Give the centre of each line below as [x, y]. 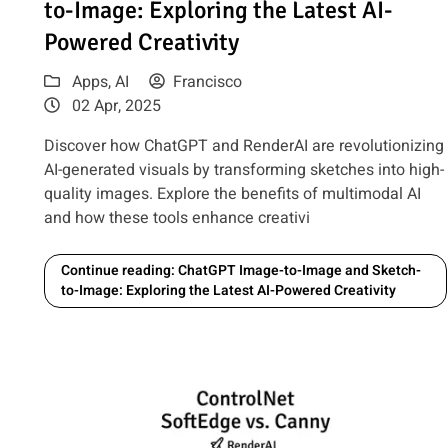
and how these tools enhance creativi [177, 218]
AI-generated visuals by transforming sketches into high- [244, 170]
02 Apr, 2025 [115, 106]
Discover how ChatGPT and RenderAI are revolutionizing [244, 146]
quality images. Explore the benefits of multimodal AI [233, 194]
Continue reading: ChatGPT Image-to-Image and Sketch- [241, 271]
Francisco [208, 82]
